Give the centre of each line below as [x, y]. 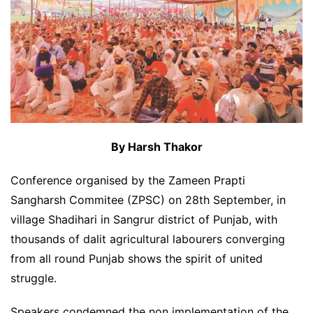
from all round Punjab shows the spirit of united [137, 259]
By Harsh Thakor [156, 147]
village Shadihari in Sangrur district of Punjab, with [144, 220]
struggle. [34, 278]
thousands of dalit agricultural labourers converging [148, 239]
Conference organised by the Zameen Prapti [128, 181]
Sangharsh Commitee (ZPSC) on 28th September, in [148, 200]
